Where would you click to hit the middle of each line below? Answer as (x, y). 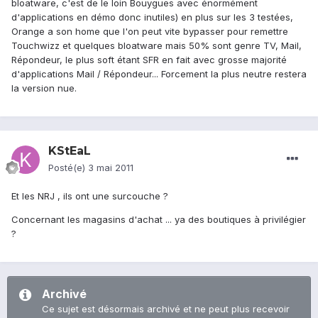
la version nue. (44, 88)
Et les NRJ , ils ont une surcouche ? (90, 196)
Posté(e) (68, 168)
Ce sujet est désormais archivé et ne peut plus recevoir (166, 309)
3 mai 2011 (111, 168)
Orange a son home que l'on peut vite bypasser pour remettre (150, 32)
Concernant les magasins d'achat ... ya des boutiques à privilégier (159, 220)
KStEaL (70, 151)
